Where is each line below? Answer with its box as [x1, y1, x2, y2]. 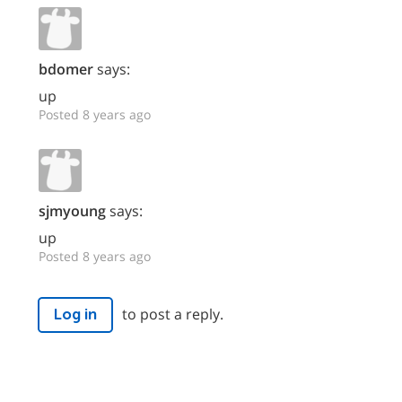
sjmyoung [39, 201, 106, 222]
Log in [54, 306, 97, 324]
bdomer [39, 59, 93, 80]
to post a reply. [122, 303, 223, 324]
